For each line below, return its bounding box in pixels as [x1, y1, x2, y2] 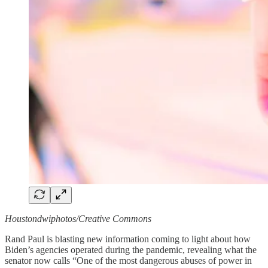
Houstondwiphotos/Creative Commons [5, 213, 151, 224]
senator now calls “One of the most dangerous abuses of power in [5, 255, 252, 266]
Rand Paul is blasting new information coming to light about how [5, 233, 251, 244]
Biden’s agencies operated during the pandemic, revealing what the [5, 244, 257, 255]
